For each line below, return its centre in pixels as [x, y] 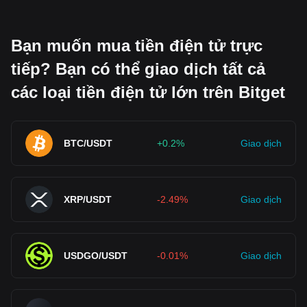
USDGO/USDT [96, 256]
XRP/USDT [88, 199]
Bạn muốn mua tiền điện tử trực [137, 46]
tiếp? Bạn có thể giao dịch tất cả [138, 69]
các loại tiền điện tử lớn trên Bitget [148, 92]
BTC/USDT [88, 143]
